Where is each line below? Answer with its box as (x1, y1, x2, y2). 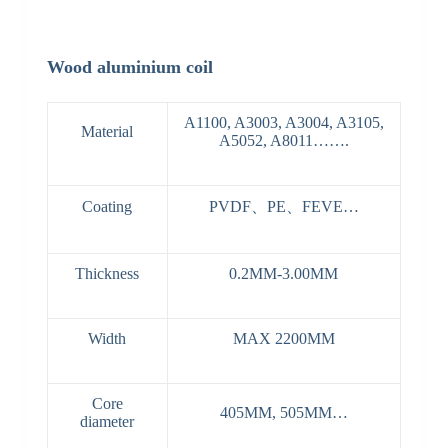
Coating (82, 198, 133, 216)
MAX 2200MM (232, 330, 335, 348)
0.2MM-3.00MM (229, 265, 339, 283)
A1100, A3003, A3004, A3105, (183, 114, 384, 132)
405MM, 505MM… (219, 404, 348, 422)
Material (81, 123, 134, 141)
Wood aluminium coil (46, 57, 213, 78)
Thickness (75, 265, 140, 283)
